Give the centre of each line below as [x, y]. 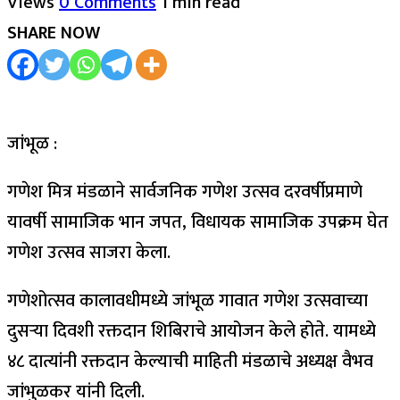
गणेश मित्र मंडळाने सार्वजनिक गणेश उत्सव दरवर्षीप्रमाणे [185, 192]
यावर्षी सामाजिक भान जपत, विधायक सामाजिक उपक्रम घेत [198, 222]
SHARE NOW [54, 33]
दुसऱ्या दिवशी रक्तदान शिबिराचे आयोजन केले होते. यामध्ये [192, 331]
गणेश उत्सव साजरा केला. [89, 252]
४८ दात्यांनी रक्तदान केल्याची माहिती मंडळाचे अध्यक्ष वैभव [190, 361]
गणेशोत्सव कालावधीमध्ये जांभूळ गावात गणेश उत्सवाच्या [187, 300]
